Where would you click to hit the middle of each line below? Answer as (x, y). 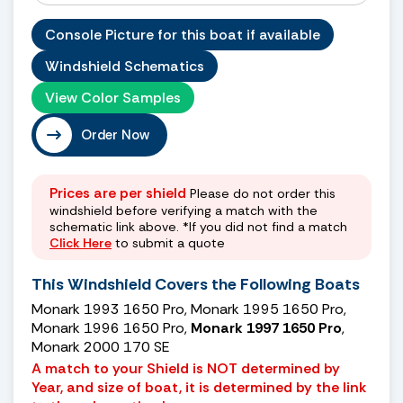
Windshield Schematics (125, 66)
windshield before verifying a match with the (184, 210)
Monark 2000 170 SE (101, 346)
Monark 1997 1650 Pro (266, 327)
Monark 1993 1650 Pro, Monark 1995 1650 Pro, (189, 309)
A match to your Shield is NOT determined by (186, 368)
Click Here (81, 242)
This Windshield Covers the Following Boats (196, 284)
